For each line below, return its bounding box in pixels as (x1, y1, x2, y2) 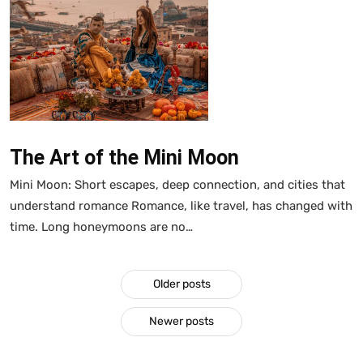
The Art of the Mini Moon (10, 145, 239, 169)
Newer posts (149, 314, 214, 328)
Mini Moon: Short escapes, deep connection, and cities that (10, 177, 345, 192)
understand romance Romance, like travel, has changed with (10, 198, 352, 213)
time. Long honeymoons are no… (10, 219, 193, 234)
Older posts (152, 276, 211, 291)
